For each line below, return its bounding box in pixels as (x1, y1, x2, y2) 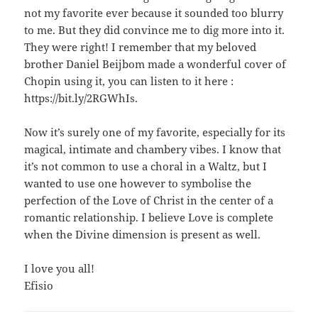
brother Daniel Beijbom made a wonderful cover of (24, 56, 287, 71)
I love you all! (24, 261, 95, 275)
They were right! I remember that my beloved (24, 39, 257, 54)
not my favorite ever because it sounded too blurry (24, 5, 284, 20)
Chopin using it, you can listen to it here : (24, 73, 234, 88)
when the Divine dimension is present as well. (24, 226, 261, 241)
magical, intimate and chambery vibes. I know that (24, 141, 282, 156)
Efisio (24, 278, 54, 292)
